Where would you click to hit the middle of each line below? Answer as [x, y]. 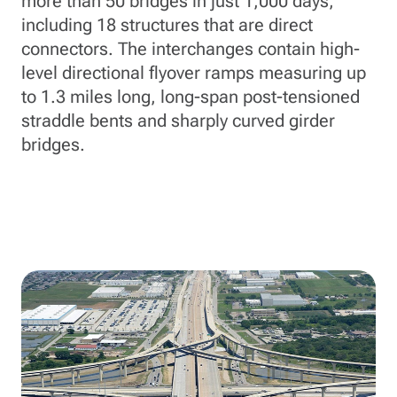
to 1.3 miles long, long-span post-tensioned [191, 97]
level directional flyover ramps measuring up [194, 73]
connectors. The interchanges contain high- [191, 49]
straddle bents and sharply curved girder [178, 121]
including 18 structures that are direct [167, 25]
